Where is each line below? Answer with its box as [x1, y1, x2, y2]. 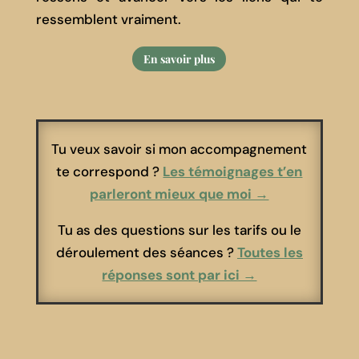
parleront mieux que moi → [90, 185, 269, 204]
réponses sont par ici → [102, 266, 257, 284]
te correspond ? [56, 163, 163, 181]
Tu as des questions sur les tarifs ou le [57, 221, 301, 240]
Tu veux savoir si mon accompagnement [51, 140, 308, 159]
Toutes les [236, 244, 303, 262]
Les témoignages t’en [163, 163, 303, 181]
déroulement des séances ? [55, 244, 234, 262]
